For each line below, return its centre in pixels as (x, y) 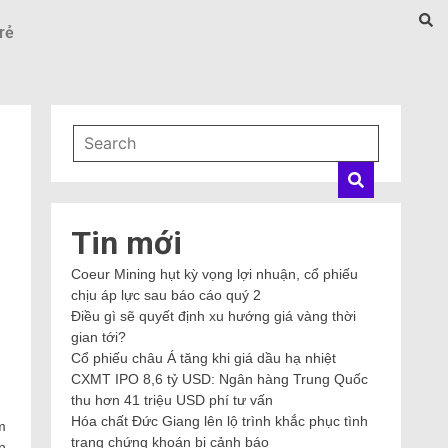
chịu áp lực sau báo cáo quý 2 (166, 295)
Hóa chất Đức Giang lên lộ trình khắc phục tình (219, 421)
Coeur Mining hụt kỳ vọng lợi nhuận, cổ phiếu (214, 274)
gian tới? (98, 337)
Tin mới (126, 243)
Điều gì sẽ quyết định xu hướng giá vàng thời (213, 316)
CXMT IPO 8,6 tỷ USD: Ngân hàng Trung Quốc (219, 379)
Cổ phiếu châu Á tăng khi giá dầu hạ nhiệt (203, 358)
